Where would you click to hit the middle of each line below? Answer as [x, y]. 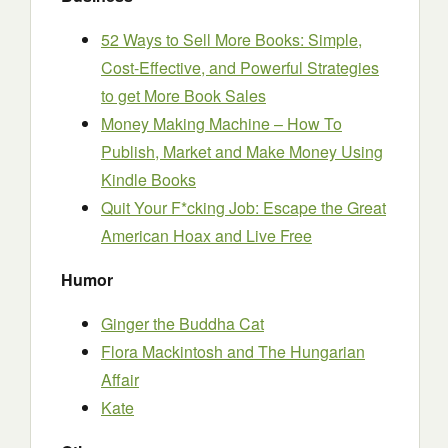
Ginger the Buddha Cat [182, 323]
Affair [120, 379]
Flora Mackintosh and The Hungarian [233, 351]
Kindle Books [148, 179]
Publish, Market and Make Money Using [242, 151]
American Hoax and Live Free [206, 235]
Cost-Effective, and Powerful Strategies [240, 67]
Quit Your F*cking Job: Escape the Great [243, 207]
